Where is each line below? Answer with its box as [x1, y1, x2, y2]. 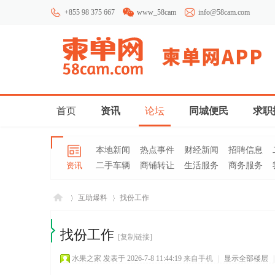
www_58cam [137, 8, 176, 17]
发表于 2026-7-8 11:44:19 [103, 254, 182, 263]
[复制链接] [118, 233, 152, 241]
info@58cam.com [198, 8, 250, 17]
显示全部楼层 [224, 254, 268, 263]
